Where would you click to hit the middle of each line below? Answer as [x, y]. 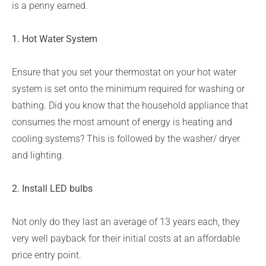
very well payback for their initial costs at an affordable [126, 238]
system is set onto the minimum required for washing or [128, 89]
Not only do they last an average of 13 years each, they [126, 222]
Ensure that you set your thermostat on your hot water [124, 72]
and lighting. [38, 155]
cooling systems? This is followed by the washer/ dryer [126, 139]
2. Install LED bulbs [52, 189]
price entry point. [47, 255]
